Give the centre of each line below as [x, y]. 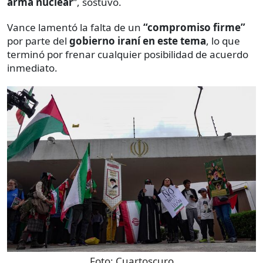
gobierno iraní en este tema [136, 41]
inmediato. [32, 68]
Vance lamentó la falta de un [75, 27]
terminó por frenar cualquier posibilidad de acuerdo [128, 54]
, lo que [223, 41]
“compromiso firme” [194, 27]
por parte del [37, 41]
